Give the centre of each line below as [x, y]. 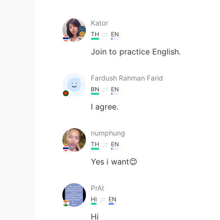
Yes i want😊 [114, 161]
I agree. [105, 106]
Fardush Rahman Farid [127, 78]
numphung [108, 133]
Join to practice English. [136, 51]
